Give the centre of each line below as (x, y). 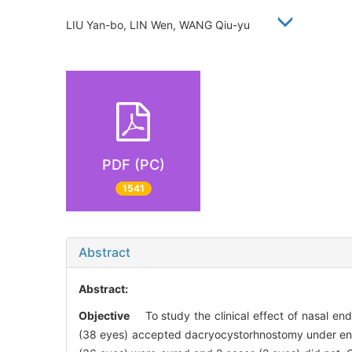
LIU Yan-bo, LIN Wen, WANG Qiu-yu (164, 24)
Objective (104, 316)
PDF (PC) (133, 164)
